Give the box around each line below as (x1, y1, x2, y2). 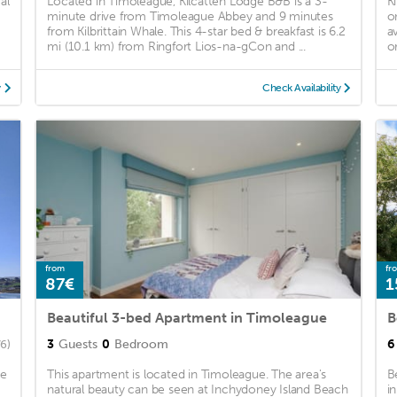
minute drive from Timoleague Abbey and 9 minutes (47, 9, 333, 25)
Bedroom (114, 337, 169, 353)
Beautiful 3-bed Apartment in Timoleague (47, 309, 328, 327)
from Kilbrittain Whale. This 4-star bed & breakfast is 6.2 (47, 24, 346, 40)
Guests (58, 337, 98, 353)
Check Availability (262, 82, 341, 95)
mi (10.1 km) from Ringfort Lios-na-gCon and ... (47, 39, 306, 55)
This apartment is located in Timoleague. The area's (47, 367, 327, 383)
